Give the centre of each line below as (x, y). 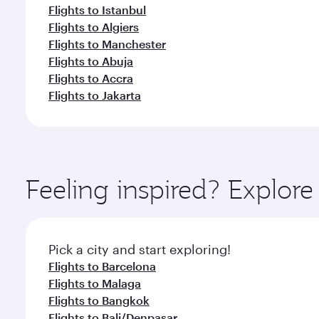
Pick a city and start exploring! (140, 249)
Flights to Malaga (95, 283)
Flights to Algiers (94, 27)
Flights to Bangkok (99, 300)
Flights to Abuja (91, 61)
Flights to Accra (91, 78)
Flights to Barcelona (102, 266)
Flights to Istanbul (97, 10)
